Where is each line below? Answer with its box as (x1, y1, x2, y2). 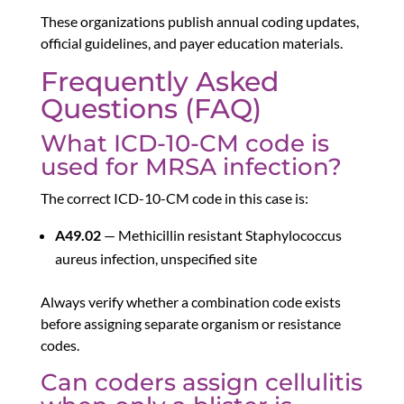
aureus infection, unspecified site (54, 250, 257, 268)
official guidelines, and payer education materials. (40, 34, 343, 52)
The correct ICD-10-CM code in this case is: (40, 189, 308, 207)
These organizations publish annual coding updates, (40, 13, 359, 31)
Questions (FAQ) (40, 92, 262, 126)
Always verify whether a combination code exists (40, 293, 341, 311)
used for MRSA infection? (40, 152, 342, 182)
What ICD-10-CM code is (40, 129, 329, 159)
